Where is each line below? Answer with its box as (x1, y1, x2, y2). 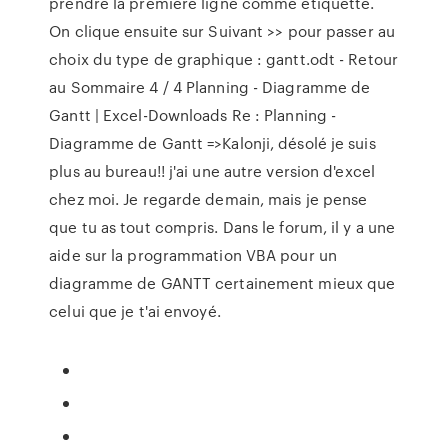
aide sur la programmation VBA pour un (49, 244, 337, 266)
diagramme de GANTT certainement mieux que (49, 272, 396, 294)
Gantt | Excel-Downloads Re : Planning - (49, 104, 337, 126)
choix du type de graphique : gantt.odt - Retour (49, 48, 398, 70)
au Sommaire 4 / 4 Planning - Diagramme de (49, 76, 371, 98)
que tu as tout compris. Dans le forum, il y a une (49, 216, 396, 238)
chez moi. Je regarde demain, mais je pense (49, 188, 368, 210)
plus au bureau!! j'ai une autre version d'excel (49, 160, 375, 182)
